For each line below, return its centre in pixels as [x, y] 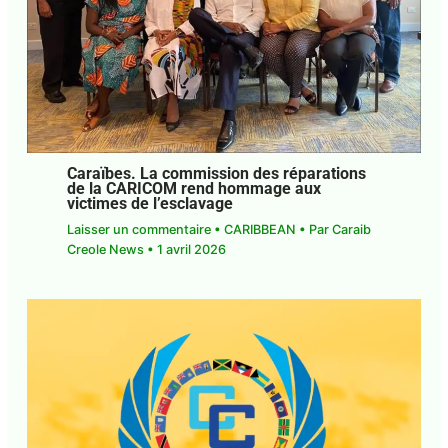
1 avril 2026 [191, 249]
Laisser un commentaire [138, 229]
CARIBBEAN [259, 229]
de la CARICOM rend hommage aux [193, 189]
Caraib [351, 229]
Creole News [106, 249]
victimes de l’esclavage [149, 204]
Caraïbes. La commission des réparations [216, 174]
